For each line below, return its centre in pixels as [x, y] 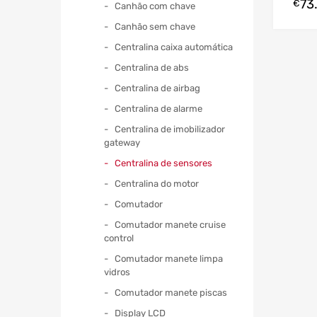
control [119, 238]
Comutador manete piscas [171, 292]
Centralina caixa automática [174, 47]
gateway [122, 142]
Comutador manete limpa [169, 258]
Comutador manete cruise [170, 224]
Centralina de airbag [157, 88]
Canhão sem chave [155, 26]
